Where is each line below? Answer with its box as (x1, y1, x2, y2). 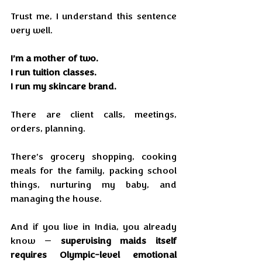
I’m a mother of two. (11, 53, 98, 64)
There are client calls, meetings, (11, 109, 177, 120)
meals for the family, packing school (11, 165, 177, 177)
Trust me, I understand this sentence (11, 11, 177, 22)
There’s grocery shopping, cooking (11, 151, 177, 163)
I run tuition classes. (11, 67, 96, 78)
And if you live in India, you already (11, 221, 177, 233)
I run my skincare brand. (11, 81, 116, 92)
